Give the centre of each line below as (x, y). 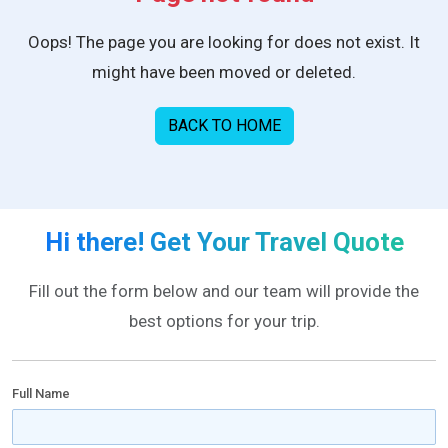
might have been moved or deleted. (224, 72)
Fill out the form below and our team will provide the (224, 290)
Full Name (41, 393)
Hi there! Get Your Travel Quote (224, 241)
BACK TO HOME (224, 125)
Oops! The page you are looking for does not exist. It (224, 42)
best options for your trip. (224, 320)
